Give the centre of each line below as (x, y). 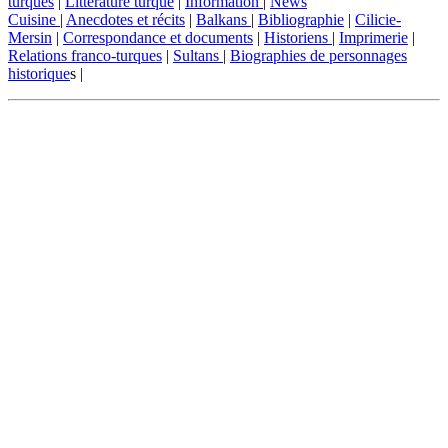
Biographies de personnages (318, 55)
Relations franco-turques (85, 55)
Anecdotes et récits (125, 19)
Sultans (198, 55)
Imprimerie (373, 37)
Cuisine (34, 19)
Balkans (223, 19)
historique (39, 73)
